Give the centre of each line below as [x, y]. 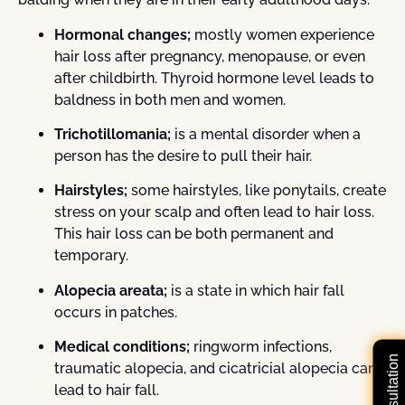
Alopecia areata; [113, 290]
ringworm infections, [261, 347]
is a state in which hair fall [258, 290]
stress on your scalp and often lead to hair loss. [214, 212]
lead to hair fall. [107, 391]
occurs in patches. [116, 312]
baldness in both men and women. [170, 99]
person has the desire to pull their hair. [183, 155]
